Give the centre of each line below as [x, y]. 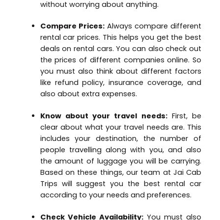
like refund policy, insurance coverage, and [121, 83]
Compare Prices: [72, 26]
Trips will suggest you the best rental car [121, 184]
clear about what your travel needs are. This [121, 127]
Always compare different [153, 26]
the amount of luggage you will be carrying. [121, 161]
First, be [184, 116]
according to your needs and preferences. [116, 195]
